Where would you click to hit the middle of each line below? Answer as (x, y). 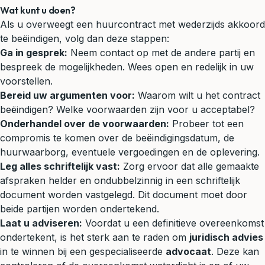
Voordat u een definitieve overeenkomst (173, 223)
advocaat (188, 251)
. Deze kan (235, 251)
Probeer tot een (206, 123)
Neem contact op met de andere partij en (161, 52)
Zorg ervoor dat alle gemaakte (190, 166)
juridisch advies (226, 237)
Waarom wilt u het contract (198, 95)
